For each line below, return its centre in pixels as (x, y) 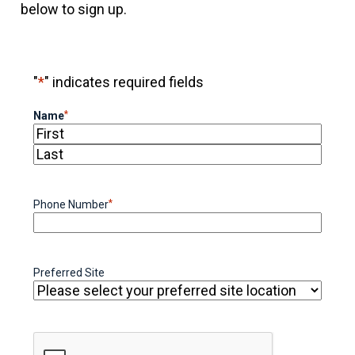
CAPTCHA (59, 339)
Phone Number (71, 204)
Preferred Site (69, 273)
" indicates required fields (124, 82)
